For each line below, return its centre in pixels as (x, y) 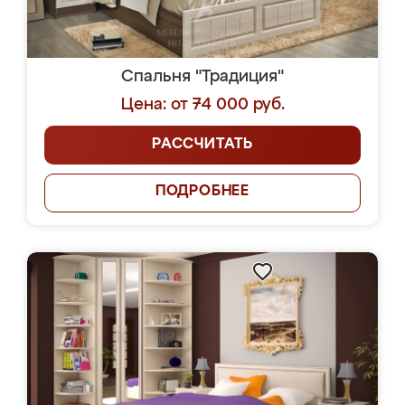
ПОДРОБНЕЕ (202, 192)
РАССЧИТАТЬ (202, 145)
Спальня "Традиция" (202, 77)
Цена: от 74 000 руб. (202, 105)
